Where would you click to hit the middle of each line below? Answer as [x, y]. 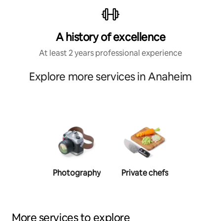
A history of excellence [110, 37]
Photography [76, 173]
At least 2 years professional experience [110, 53]
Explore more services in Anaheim [110, 76]
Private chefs [145, 173]
